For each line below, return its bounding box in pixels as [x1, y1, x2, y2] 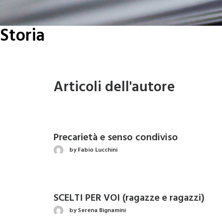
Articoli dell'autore [54, 76, 175, 99]
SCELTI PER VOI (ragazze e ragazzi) [54, 190, 205, 206]
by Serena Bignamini [69, 205, 126, 216]
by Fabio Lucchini [69, 145, 117, 155]
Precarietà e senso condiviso [54, 130, 178, 146]
